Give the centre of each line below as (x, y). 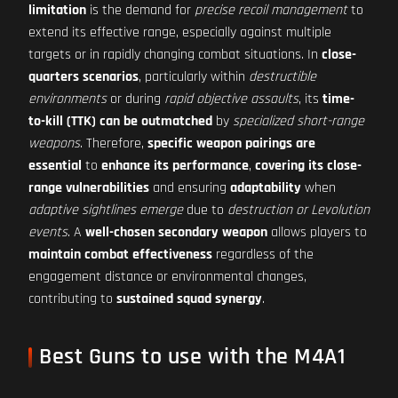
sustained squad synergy (189, 299)
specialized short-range (298, 121)
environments (68, 99)
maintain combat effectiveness (120, 255)
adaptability (266, 188)
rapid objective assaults (231, 99)
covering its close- (308, 166)
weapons (54, 143)
